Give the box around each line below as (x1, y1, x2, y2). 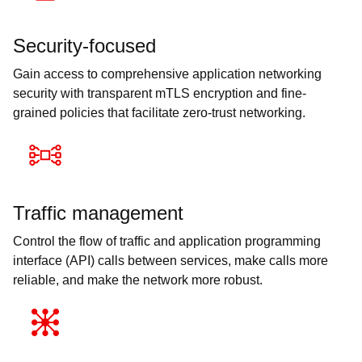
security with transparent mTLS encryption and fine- (13, 86, 306, 101)
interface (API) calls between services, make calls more (13, 254, 328, 268)
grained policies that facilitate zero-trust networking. (13, 106, 305, 120)
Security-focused (13, 35, 156, 57)
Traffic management (13, 202, 183, 225)
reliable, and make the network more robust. (13, 273, 263, 288)
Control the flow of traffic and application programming (13, 234, 321, 249)
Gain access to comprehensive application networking (13, 67, 322, 82)
